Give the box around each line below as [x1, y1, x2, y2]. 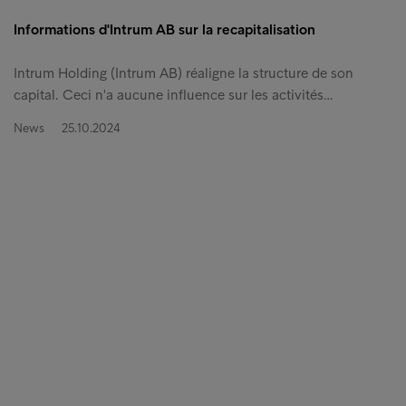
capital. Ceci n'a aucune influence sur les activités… [14, 86, 333, 104]
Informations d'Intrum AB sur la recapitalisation [14, 21, 315, 39]
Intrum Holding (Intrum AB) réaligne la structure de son [14, 64, 353, 82]
